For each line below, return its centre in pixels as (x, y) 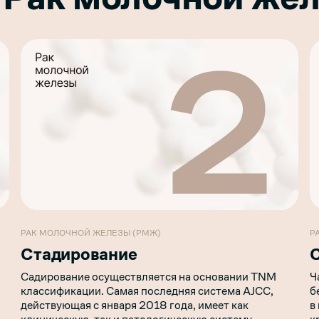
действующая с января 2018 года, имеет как (135, 305)
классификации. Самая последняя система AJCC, (147, 291)
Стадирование (79, 254)
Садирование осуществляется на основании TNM (149, 276)
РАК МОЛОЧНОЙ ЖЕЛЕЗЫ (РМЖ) (91, 232)
